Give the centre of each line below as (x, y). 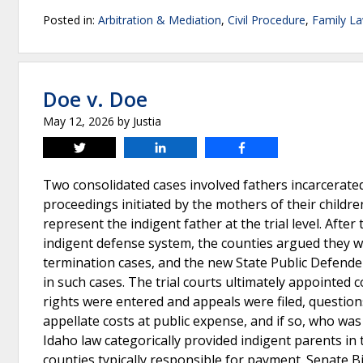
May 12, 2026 (79, 121)
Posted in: (70, 20)
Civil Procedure (267, 20)
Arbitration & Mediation (160, 20)
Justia (147, 121)
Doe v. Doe (95, 99)
